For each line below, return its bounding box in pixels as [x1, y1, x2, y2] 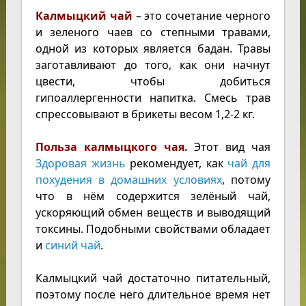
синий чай [44, 238, 100, 253]
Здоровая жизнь [35, 156, 126, 171]
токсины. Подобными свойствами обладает [35, 221, 271, 236]
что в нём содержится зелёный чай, [35, 189, 271, 204]
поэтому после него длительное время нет [35, 287, 271, 302]
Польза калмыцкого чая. [35, 139, 188, 154]
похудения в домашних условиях [35, 172, 222, 187]
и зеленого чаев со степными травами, [35, 25, 271, 40]
